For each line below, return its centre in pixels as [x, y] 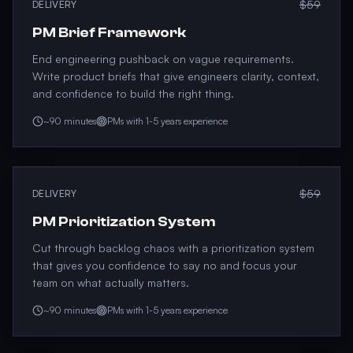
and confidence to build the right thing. [133, 93]
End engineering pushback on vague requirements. [163, 59]
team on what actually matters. [111, 282]
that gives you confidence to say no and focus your [165, 265]
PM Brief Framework [109, 33]
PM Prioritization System [124, 222]
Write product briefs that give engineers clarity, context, [176, 76]
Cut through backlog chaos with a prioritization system [173, 248]
